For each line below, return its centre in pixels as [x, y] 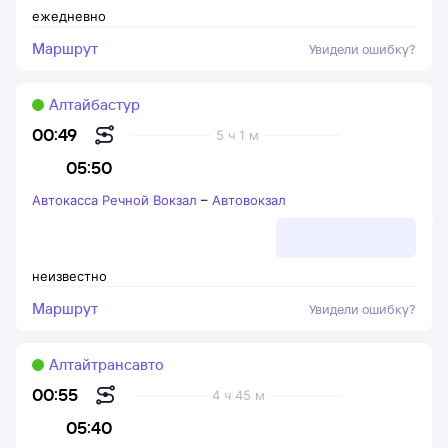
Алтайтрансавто [106, 364]
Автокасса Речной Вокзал [114, 200]
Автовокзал [249, 200]
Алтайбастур [94, 104]
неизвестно [69, 276]
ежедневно [69, 16]
